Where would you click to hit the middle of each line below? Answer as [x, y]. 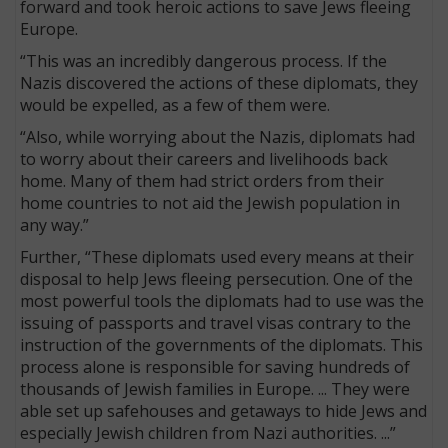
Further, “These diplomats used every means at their [217, 256]
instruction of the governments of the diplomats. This [222, 344]
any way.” [55, 224]
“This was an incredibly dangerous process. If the [204, 60]
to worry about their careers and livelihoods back [204, 158]
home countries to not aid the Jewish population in [210, 202]
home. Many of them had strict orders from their [202, 180]
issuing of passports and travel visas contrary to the [216, 322]
